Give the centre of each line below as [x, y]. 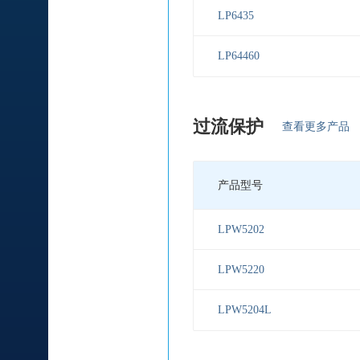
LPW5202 [241, 229]
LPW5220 [241, 269]
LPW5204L [245, 310]
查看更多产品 [316, 127]
